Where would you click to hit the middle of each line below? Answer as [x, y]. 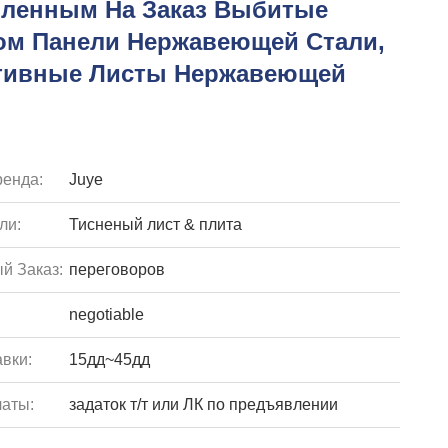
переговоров [116, 269]
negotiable [106, 314]
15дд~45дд [109, 359]
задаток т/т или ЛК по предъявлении [203, 404]
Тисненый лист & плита [155, 224]
